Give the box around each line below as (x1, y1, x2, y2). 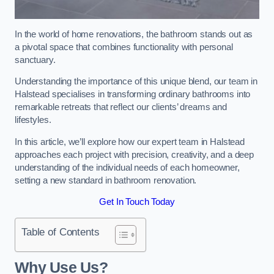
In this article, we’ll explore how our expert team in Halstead (15, 136, 245, 147)
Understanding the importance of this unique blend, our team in (15, 76, 257, 87)
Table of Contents (21, 225, 100, 238)
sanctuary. (15, 54, 56, 65)
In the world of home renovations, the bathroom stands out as (15, 29, 253, 39)
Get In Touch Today (99, 197, 175, 207)
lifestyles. (15, 115, 51, 125)
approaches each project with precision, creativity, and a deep (15, 149, 254, 160)
